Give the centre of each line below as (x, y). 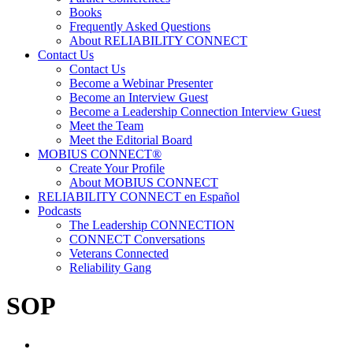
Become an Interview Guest (139, 97)
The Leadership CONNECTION (152, 225)
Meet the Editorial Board (131, 140)
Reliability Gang (110, 268)
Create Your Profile (117, 168)
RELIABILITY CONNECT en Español (139, 197)
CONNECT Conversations (137, 239)
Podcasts (59, 211)
